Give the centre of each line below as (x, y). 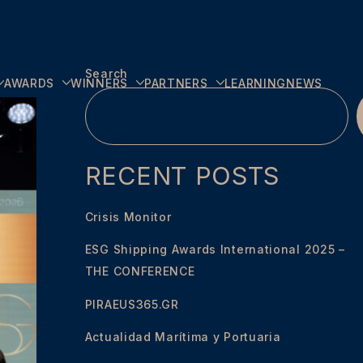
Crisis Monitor (128, 216)
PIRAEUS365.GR (132, 304)
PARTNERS (176, 83)
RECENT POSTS (182, 175)
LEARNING (255, 83)
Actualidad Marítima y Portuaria (183, 337)
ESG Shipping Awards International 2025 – (215, 250)
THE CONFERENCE (140, 271)
